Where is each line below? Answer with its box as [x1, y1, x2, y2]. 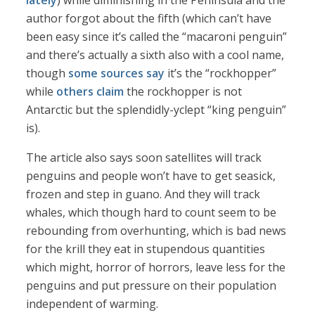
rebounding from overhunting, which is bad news [26, 223, 287, 239]
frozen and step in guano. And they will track [26, 186, 261, 202]
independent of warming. [26, 296, 159, 312]
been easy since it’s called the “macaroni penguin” [26, 29, 288, 45]
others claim [56, 84, 127, 100]
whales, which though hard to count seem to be [26, 205, 277, 221]
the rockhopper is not [127, 84, 243, 100]
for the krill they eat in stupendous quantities [26, 241, 266, 257]
